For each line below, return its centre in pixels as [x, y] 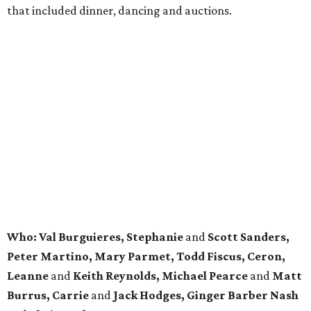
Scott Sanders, [249, 237]
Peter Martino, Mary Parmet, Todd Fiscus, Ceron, [146, 257]
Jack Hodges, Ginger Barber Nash [206, 295]
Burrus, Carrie [48, 295]
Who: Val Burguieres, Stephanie [95, 237]
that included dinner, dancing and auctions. [119, 11]
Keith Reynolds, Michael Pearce [161, 276]
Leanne [28, 276]
